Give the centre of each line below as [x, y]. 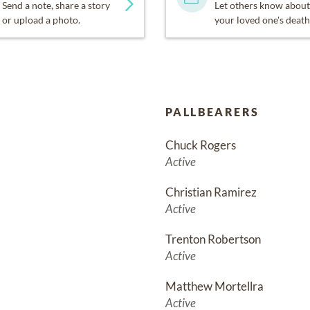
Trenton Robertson [213, 239]
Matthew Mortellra [215, 286]
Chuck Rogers [201, 145]
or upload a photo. [41, 19]
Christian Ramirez [211, 192]
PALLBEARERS [212, 111]
